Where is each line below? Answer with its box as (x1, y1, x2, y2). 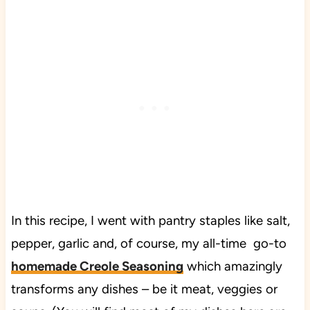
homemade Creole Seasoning (10, 258, 183, 275)
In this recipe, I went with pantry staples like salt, (10, 212, 290, 229)
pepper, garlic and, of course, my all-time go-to (10, 235, 286, 252)
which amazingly (183, 258, 282, 275)
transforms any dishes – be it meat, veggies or (10, 281, 277, 298)
